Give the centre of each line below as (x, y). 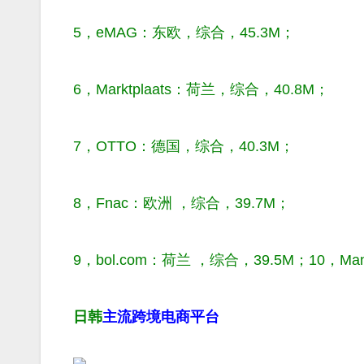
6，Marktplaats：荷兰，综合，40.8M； (201, 89)
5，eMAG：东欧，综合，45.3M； (184, 32)
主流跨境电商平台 (161, 316)
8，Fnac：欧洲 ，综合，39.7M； (182, 203)
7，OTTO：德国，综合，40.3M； (184, 146)
